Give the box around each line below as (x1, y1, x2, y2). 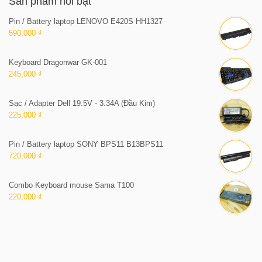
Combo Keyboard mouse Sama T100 (9, 180, 134, 189)
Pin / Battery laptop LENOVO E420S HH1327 (9, 16, 163, 26)
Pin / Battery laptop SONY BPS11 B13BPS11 (9, 139, 163, 149)
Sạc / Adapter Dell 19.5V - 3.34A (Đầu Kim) (9, 98, 155, 108)
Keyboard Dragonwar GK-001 (9, 57, 107, 67)
